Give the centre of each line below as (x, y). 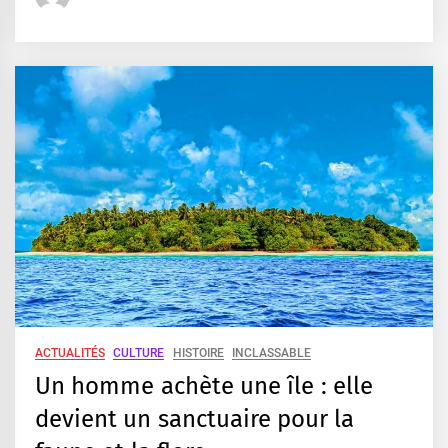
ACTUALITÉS (70, 353)
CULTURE (139, 353)
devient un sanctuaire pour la (195, 419)
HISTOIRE (198, 353)
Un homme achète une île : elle (204, 386)
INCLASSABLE (271, 353)
